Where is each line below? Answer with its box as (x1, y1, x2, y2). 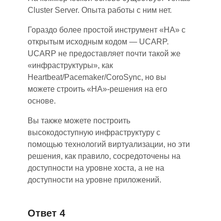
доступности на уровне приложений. (28, 176, 161, 184)
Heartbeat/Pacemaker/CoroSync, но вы (28, 73, 166, 81)
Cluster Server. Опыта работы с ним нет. (28, 6, 172, 14)
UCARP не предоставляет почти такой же (28, 49, 181, 58)
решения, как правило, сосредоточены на (28, 152, 181, 160)
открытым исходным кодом (28, 37, 129, 46)
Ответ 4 (28, 208, 65, 219)
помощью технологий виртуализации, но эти (28, 140, 190, 148)
